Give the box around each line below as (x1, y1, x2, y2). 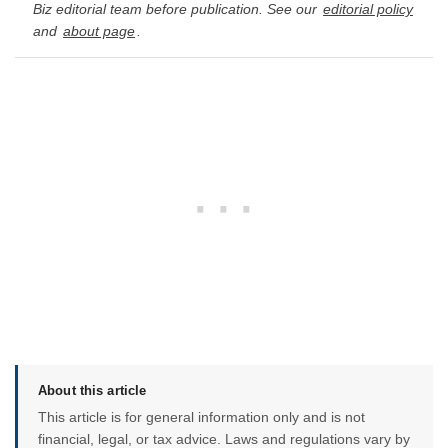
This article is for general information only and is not (38, 409, 365, 426)
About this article (38, 383, 147, 399)
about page (63, 23, 135, 40)
